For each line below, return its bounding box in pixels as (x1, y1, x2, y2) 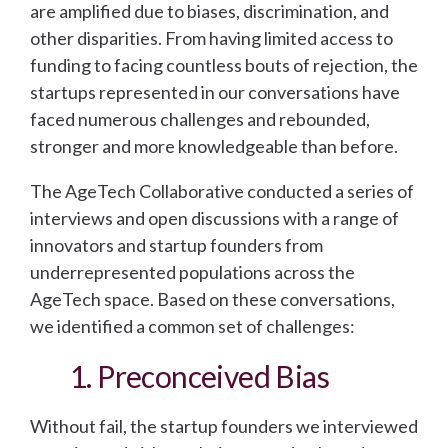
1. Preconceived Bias (70, 358, 329, 395)
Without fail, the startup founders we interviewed (30, 415, 418, 438)
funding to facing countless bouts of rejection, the (30, 54, 418, 77)
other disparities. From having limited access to (30, 27, 393, 50)
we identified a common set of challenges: (30, 315, 355, 338)
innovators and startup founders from (30, 234, 323, 257)
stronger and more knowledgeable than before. (30, 135, 398, 158)
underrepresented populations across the (30, 261, 355, 284)
